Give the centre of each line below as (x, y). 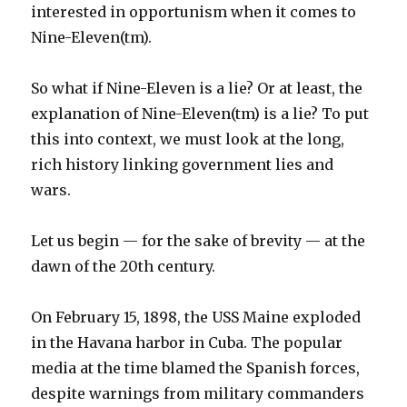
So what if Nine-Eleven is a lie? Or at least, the (197, 89)
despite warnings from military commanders (198, 394)
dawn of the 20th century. (124, 267)
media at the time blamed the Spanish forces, (196, 368)
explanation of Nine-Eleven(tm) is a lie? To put (200, 114)
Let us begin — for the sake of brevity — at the (199, 241)
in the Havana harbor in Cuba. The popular (187, 343)
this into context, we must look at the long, (188, 139)
